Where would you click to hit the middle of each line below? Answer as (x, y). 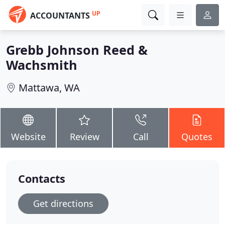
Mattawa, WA (49, 88)
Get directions (63, 203)
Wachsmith (42, 65)
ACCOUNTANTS (60, 16)
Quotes (197, 137)
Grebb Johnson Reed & (77, 50)
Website (28, 137)
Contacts (42, 179)
